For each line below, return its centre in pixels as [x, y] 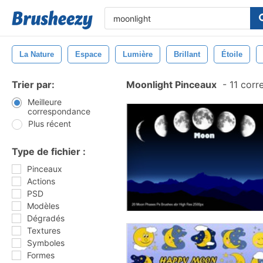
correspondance [59, 111]
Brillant [187, 54]
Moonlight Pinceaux [171, 85]
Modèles [43, 206]
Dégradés [46, 218]
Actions [41, 181]
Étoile [232, 54]
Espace [88, 54]
